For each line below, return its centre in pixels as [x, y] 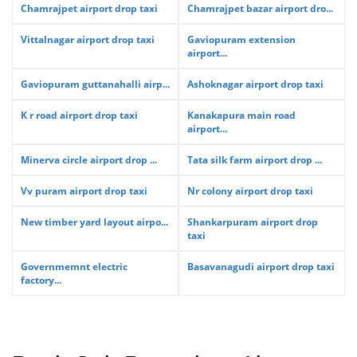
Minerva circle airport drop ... [89, 160]
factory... [41, 280]
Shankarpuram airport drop [253, 222]
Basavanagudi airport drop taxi [261, 267]
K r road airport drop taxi [79, 115]
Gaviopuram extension [241, 39]
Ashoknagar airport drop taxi [255, 84]
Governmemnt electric [74, 267]
